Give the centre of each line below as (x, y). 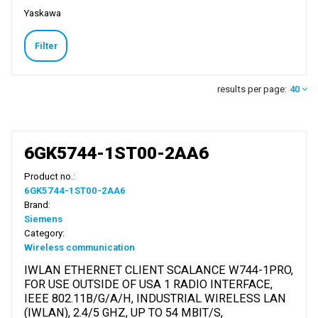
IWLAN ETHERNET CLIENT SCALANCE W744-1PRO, (159, 270)
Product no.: (50, 176)
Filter (46, 46)
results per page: (252, 89)
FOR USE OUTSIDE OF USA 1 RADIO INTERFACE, (149, 284)
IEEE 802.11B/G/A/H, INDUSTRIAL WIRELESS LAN (155, 298)
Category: (45, 233)
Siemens (44, 219)
